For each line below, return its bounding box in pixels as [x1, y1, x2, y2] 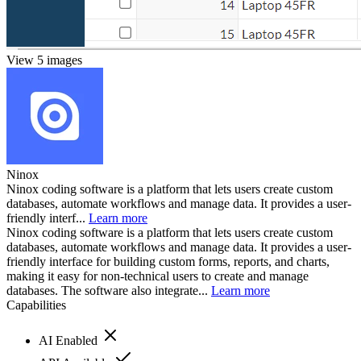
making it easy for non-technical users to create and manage [6, 268, 309, 283]
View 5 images [6, 52, 82, 67]
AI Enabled [39, 333, 101, 347]
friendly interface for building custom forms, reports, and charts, [6, 254, 330, 268]
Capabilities [6, 297, 66, 312]
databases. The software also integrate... [6, 283, 211, 297]
